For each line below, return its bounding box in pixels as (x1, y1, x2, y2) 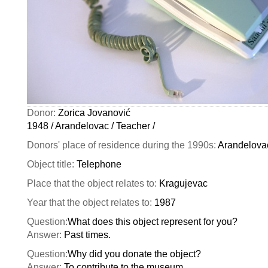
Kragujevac (159, 178, 208, 188)
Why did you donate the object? (68, 249, 201, 259)
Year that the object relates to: (27, 197, 154, 208)
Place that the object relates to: (27, 178, 159, 188)
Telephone (77, 159, 121, 169)
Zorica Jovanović (58, 108, 130, 118)
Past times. (64, 230, 111, 240)
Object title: (27, 159, 77, 169)
